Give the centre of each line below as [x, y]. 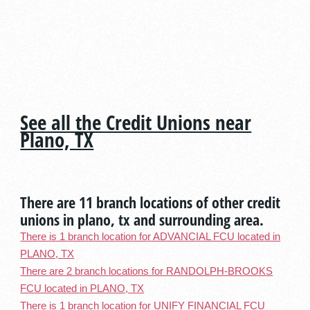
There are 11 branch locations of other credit [151, 202]
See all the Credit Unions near [136, 122]
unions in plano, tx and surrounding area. [142, 219]
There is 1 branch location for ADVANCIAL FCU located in [151, 236]
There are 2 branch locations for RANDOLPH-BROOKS [147, 271]
